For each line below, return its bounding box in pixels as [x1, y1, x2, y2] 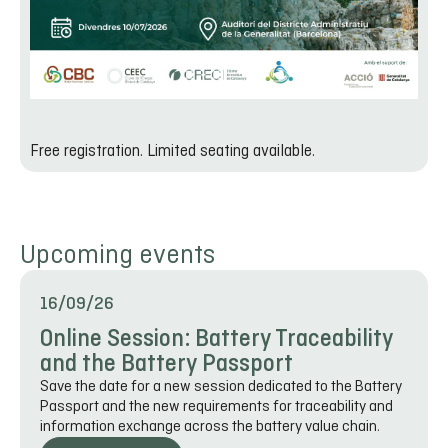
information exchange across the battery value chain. [40, 416, 380, 437]
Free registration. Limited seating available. [30, 141, 315, 162]
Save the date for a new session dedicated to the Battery [40, 376, 402, 397]
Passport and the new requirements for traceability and [40, 396, 393, 417]
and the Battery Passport [40, 351, 293, 377]
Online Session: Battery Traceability [40, 326, 393, 352]
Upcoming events [20, 238, 215, 273]
